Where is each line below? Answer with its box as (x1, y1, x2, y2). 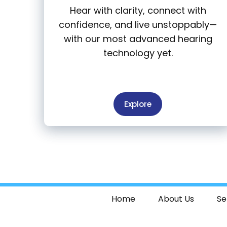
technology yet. (103, 47, 173, 60)
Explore (124, 99, 152, 110)
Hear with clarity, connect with (69, 4, 206, 17)
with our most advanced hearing (63, 32, 212, 46)
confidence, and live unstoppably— (59, 18, 217, 31)
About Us (158, 193, 194, 205)
